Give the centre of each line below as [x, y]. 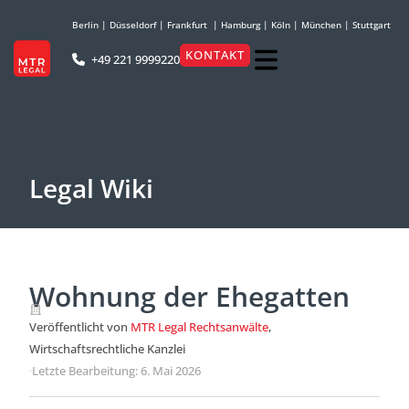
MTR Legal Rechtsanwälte [199, 327]
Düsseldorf [133, 25]
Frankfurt [187, 25]
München [321, 25]
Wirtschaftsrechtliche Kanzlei [107, 349]
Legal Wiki [91, 188]
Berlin [85, 25]
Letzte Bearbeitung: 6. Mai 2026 [116, 371]
